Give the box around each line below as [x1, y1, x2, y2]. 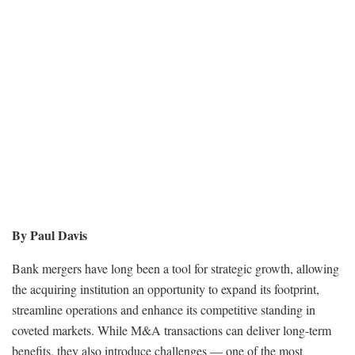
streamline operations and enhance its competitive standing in [12, 300, 315, 318]
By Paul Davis [12, 225, 87, 244]
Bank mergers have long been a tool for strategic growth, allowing [12, 259, 339, 277]
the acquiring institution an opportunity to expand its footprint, [12, 280, 319, 297]
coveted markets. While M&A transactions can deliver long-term [12, 321, 331, 338]
